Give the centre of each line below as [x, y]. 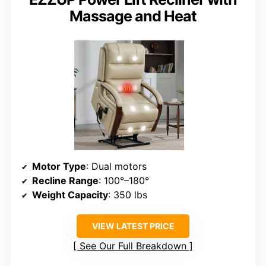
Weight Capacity [70, 195]
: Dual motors [116, 167]
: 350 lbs [128, 195]
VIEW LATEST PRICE [133, 226]
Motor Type [59, 167]
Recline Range [65, 181]
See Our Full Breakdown [133, 246]
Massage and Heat [133, 16]
